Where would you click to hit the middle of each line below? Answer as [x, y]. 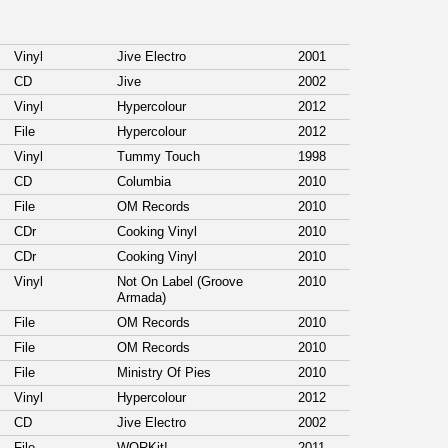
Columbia [146, 182]
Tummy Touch [160, 157]
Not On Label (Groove [180, 282]
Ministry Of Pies [166, 373]
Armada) [143, 298]
